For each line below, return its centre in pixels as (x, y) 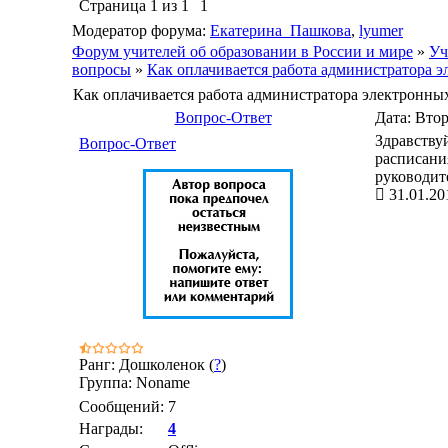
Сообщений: (121, 406)
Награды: (111, 428)
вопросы (101, 69)
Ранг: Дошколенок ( (146, 364)
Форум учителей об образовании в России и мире (242, 51)
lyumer (381, 30)
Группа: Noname (134, 382)
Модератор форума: (141, 30)
